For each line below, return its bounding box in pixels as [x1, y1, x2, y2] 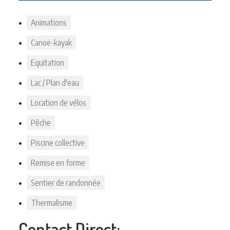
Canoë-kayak [31, 37, 72, 48]
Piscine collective [31, 138, 85, 148]
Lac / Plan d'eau [31, 78, 79, 88]
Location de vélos [31, 98, 86, 108]
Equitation [31, 57, 64, 68]
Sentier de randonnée [31, 178, 101, 188]
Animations [31, 17, 67, 28]
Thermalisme [31, 198, 72, 208]
